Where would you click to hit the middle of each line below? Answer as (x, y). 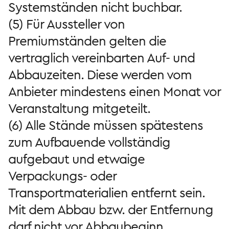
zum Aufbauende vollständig (89, 142)
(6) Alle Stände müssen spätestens (106, 125)
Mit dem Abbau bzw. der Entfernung (111, 210)
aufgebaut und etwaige (76, 159)
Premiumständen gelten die (87, 41)
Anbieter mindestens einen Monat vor (114, 92)
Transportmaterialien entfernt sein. (107, 193)
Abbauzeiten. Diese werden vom (100, 75)
